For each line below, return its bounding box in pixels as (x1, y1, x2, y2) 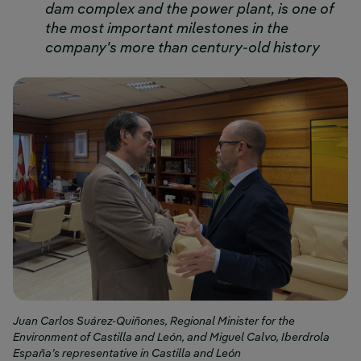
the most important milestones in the (45, 22, 288, 36)
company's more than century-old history (45, 41, 320, 56)
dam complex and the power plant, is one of (45, 2, 334, 17)
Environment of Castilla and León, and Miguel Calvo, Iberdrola (13, 332, 330, 344)
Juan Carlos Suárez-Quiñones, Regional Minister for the (13, 316, 295, 328)
